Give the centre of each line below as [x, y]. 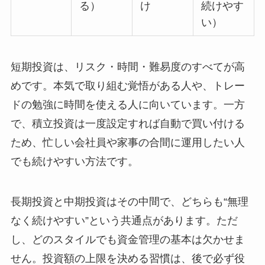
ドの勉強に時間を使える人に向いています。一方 [127, 105]
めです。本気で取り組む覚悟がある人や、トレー [127, 86]
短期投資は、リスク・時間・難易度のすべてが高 [127, 67]
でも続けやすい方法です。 [74, 162]
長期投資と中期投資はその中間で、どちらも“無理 [129, 201]
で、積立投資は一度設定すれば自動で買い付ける [127, 124]
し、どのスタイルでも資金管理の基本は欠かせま [127, 239]
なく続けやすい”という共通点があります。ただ [124, 220]
